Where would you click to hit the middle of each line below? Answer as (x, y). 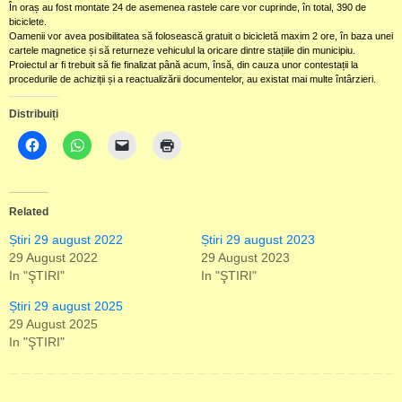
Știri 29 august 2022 (66, 239)
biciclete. (28, 22)
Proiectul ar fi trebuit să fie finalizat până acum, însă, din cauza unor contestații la (184, 65)
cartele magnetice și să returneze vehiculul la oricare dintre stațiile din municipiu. (182, 51)
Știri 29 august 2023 (258, 239)
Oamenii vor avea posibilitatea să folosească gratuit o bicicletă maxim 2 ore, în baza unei (201, 36)
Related (29, 211)
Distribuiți (34, 114)
